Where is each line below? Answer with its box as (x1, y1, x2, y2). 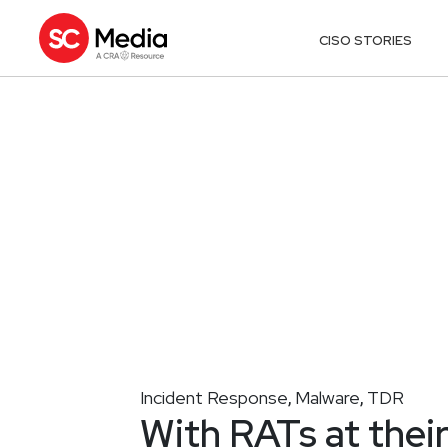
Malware (295, 385, 360, 409)
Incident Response (140, 385, 288, 409)
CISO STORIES (319, 31, 413, 49)
